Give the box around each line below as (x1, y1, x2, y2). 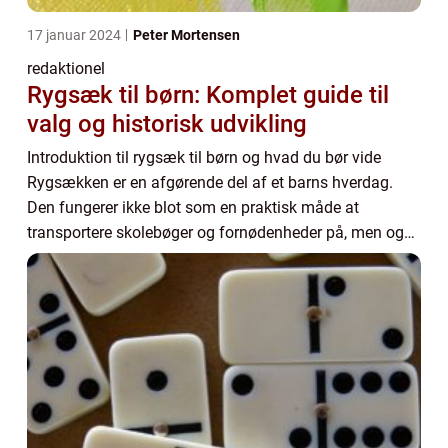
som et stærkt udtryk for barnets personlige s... (27, 248, 354, 267)
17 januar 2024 (27, 27, 124, 43)
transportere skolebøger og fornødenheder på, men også (27, 223, 421, 242)
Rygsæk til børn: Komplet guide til (27, 81, 389, 109)
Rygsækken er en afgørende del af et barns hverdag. (27, 173, 393, 192)
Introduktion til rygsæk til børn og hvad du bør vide (27, 148, 381, 167)
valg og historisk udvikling (27, 110, 307, 138)
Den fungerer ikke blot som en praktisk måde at (27, 198, 359, 217)
